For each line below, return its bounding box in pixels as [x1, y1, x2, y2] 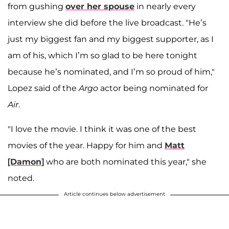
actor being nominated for [98, 83, 208, 94]
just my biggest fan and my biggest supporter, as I [8, 34, 214, 44]
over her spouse [65, 2, 134, 12]
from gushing [8, 2, 65, 12]
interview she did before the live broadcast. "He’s [8, 18, 207, 28]
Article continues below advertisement [64, 191, 165, 198]
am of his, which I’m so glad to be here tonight [8, 51, 197, 61]
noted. [8, 173, 34, 184]
